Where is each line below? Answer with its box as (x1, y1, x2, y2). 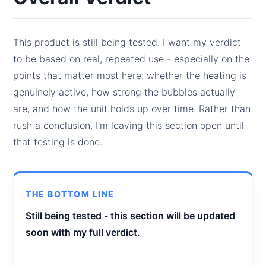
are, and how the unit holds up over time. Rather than (13, 102, 251, 115)
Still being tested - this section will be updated (26, 209, 236, 221)
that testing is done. (13, 135, 103, 148)
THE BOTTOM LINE (26, 188, 115, 199)
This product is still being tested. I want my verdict (13, 36, 242, 48)
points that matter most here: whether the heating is (13, 69, 247, 81)
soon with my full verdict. (26, 226, 141, 238)
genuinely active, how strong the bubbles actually (13, 85, 236, 98)
